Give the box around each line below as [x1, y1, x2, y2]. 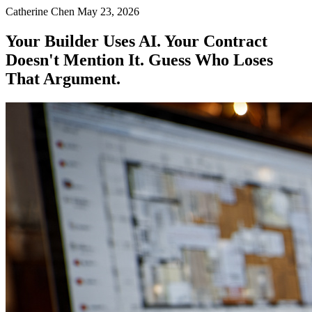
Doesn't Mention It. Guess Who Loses [6, 50, 273, 69]
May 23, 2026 [77, 6, 139, 17]
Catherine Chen [6, 6, 75, 17]
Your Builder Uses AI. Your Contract [6, 31, 267, 50]
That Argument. [6, 69, 120, 88]
